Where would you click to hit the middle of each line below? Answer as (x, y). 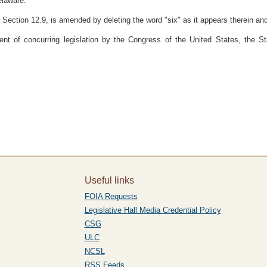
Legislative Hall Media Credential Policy (153, 210)
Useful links (109, 180)
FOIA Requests (111, 196)
